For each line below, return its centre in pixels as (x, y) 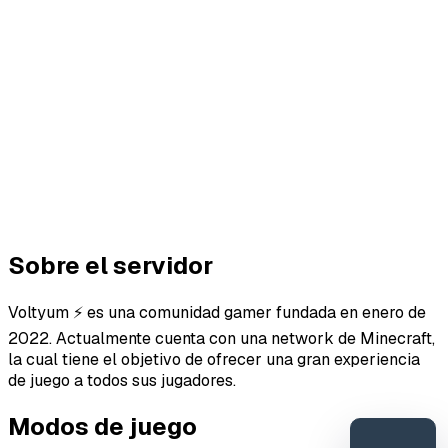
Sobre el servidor (110, 265)
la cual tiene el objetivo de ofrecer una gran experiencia (214, 359)
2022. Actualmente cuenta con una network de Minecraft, (221, 338)
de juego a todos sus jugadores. (122, 380)
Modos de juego (102, 426)
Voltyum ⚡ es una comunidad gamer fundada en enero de (217, 312)
